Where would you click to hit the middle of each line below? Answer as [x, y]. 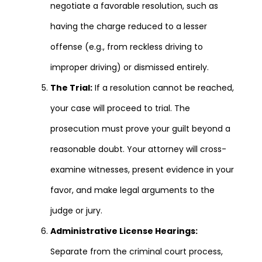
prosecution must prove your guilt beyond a [140, 128]
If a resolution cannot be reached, [163, 87]
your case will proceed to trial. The [120, 108]
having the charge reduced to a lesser [129, 26]
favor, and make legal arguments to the [132, 190]
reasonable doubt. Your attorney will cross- [138, 149]
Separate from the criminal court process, [137, 251]
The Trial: [71, 87]
